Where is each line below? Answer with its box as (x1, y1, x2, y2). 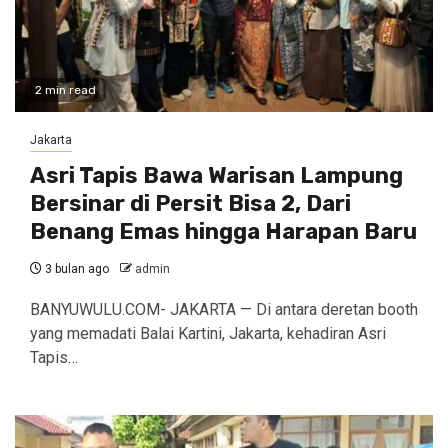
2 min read (35, 82, 96, 97)
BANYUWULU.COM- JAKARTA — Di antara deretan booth (30, 299, 418, 319)
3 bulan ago (42, 261, 109, 276)
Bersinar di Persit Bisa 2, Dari (30, 189, 351, 217)
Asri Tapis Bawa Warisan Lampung (30, 161, 403, 189)
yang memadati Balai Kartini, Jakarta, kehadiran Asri (30, 323, 386, 343)
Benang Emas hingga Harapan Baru (30, 217, 417, 245)
